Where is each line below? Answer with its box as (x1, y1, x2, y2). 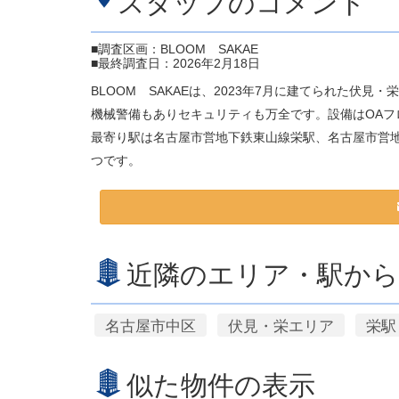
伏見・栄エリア (228, 317, 334, 335)
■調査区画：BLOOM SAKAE (91, 42, 258, 56)
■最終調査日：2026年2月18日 (91, 56, 260, 70)
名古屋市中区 (105, 317, 196, 335)
